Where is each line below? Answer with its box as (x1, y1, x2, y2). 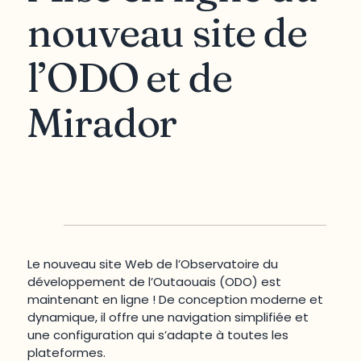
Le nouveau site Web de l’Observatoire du (27, 255, 279, 273)
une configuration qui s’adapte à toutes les (27, 326, 289, 344)
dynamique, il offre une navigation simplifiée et (27, 309, 309, 326)
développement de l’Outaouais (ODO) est (27, 273, 282, 291)
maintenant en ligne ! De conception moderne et (27, 291, 324, 309)
